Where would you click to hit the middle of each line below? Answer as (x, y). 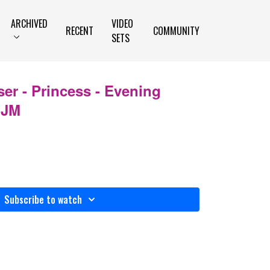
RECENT (80, 31)
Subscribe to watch (43, 199)
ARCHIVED (30, 24)
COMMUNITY (176, 31)
